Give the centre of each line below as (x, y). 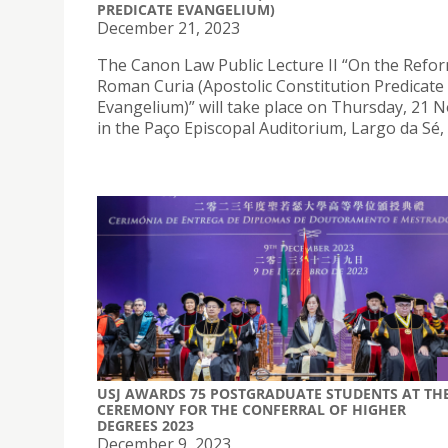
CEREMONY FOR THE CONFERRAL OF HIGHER (251, 410)
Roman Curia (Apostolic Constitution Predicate (270, 85)
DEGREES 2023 (145, 426)
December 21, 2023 (168, 27)
